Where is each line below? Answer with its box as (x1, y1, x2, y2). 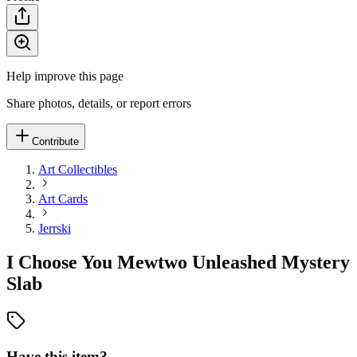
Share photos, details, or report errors (6, 96, 191, 110)
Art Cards (38, 192, 88, 206)
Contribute (32, 135, 79, 147)
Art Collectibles (38, 163, 117, 176)
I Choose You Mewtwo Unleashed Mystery (6, 251, 350, 273)
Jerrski (38, 222, 71, 235)
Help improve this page (6, 69, 124, 83)
